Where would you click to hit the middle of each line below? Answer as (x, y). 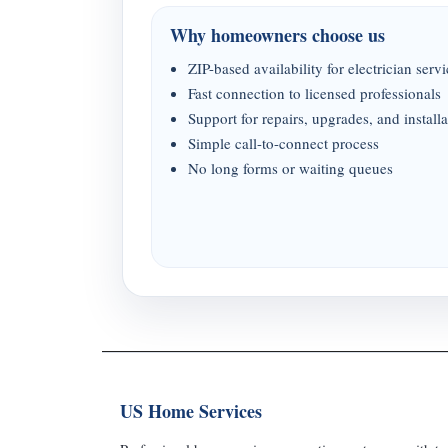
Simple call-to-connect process (283, 143)
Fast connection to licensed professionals (314, 93)
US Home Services (191, 411)
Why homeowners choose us (277, 35)
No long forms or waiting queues (290, 168)
